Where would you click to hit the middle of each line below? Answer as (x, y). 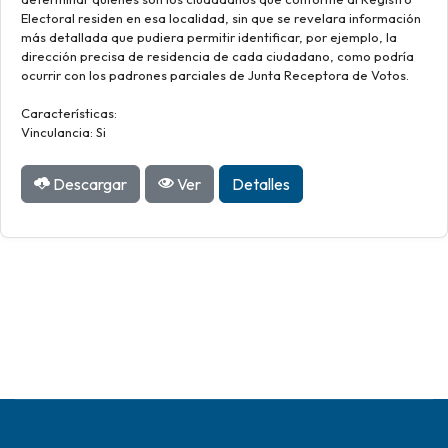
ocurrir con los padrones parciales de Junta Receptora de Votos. (215, 75)
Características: (69, 113)
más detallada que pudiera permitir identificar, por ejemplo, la (209, 37)
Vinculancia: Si (63, 132)
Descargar (88, 183)
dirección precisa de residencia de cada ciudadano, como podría (217, 56)
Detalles (261, 183)
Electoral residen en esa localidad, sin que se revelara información (221, 18)
